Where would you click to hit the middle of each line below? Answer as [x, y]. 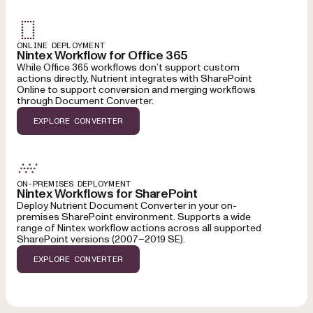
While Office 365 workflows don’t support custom [128, 68]
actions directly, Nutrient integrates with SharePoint [134, 79]
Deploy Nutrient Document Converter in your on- [127, 206]
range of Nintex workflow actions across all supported [139, 228]
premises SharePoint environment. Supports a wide [134, 217]
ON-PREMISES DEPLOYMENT [74, 184]
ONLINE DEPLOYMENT [61, 46]
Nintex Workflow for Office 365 [102, 56]
